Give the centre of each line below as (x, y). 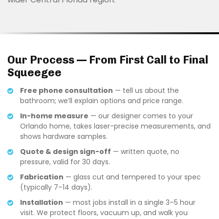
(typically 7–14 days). (56, 187)
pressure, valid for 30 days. (65, 162)
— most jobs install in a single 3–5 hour (129, 202)
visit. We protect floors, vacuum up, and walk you (104, 212)
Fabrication (42, 177)
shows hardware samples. (64, 136)
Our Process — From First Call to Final (108, 60)
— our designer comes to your (141, 116)
